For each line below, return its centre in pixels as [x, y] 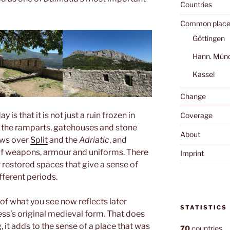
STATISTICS [203, 208]
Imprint [192, 153]
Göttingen [208, 38]
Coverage [196, 115]
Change [193, 96]
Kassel [203, 74]
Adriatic [94, 140]
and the [63, 140]
